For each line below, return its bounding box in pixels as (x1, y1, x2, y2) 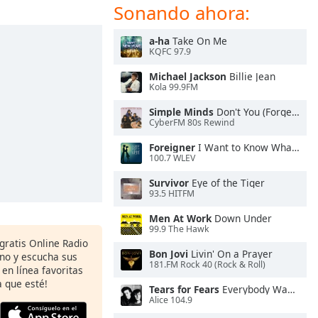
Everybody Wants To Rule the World (219, 283, 287, 296)
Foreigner (149, 141, 195, 154)
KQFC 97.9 (149, 45, 191, 58)
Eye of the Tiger (189, 176, 265, 190)
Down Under (212, 212, 272, 225)
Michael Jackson (149, 70, 226, 83)
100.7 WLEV (149, 152, 195, 165)
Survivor (149, 176, 189, 190)
